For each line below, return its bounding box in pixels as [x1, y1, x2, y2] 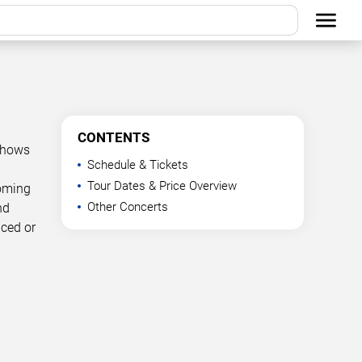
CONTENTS [78, 129, 149, 145]
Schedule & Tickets [87, 158, 188, 172]
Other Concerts [87, 200, 168, 214]
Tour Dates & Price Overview [87, 179, 237, 193]
